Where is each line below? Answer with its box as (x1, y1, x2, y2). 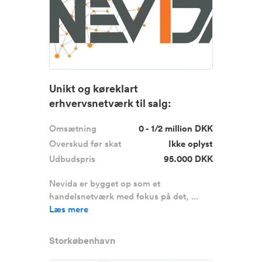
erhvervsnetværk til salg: (49, 96, 171, 110)
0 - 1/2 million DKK (139, 122, 213, 135)
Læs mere (49, 203, 88, 215)
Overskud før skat (49, 137, 121, 150)
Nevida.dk (49, 111, 100, 125)
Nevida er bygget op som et (49, 177, 160, 189)
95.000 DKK (164, 153, 213, 165)
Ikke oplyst (168, 137, 213, 150)
